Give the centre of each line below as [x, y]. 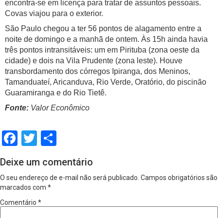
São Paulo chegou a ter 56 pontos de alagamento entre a [103, 29]
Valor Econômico [59, 108]
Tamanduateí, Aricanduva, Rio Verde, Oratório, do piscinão [106, 82]
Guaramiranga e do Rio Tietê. [56, 93]
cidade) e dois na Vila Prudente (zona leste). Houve [94, 61]
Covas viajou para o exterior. [54, 14]
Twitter [61, 138]
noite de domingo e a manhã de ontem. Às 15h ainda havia [106, 39]
